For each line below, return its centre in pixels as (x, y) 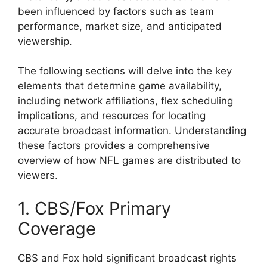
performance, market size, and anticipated (120, 26)
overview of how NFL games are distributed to (129, 161)
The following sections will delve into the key (125, 71)
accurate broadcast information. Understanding (132, 131)
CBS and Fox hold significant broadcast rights (127, 258)
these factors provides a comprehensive (114, 146)
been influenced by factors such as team (116, 11)
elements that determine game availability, (120, 86)
